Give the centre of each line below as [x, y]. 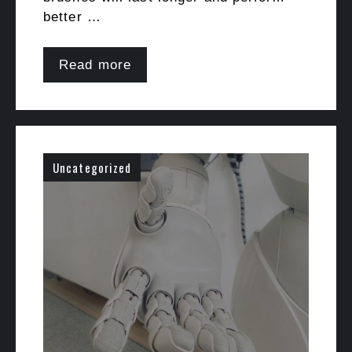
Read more [95, 64]
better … [72, 17]
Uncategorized [92, 167]
